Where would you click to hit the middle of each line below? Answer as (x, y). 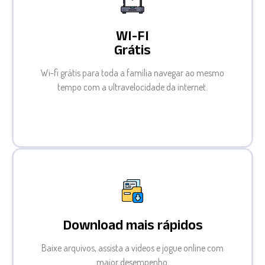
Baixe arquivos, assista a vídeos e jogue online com (132, 248)
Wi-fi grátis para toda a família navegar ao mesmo (132, 72)
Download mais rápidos (132, 227)
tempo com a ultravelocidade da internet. (132, 87)
